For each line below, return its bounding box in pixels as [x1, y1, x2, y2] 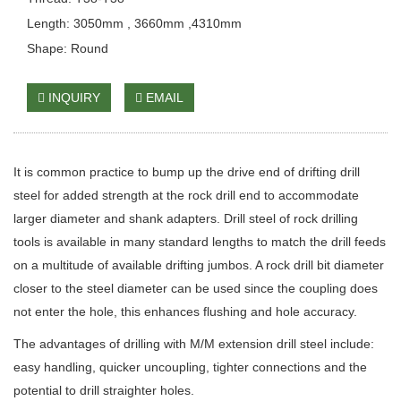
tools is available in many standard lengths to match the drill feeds [13, 235, 386, 249]
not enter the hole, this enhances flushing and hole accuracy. [13, 304, 357, 319]
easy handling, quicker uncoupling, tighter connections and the [13, 360, 367, 374]
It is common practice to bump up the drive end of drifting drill [13, 165, 360, 179]
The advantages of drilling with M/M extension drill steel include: [13, 337, 374, 351]
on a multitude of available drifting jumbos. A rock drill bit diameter [13, 258, 384, 272]
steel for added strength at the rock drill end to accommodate [13, 188, 359, 202]
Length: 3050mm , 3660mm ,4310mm [27, 16, 242, 30]
